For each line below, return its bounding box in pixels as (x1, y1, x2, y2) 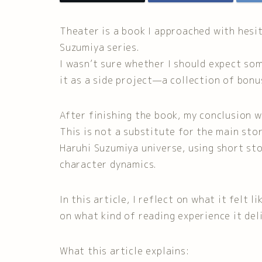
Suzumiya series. (60, 41, 139, 54)
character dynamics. (60, 158, 157, 171)
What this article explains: (60, 244, 189, 258)
